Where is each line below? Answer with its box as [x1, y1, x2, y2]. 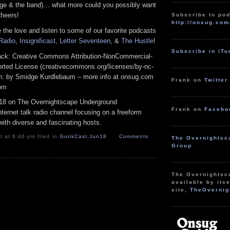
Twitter [204, 77, 228, 83]
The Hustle [121, 36, 154, 45]
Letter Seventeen [60, 36, 110, 45]
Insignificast [20, 36, 55, 45]
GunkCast [59, 133, 87, 140]
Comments [119, 133, 149, 140]
